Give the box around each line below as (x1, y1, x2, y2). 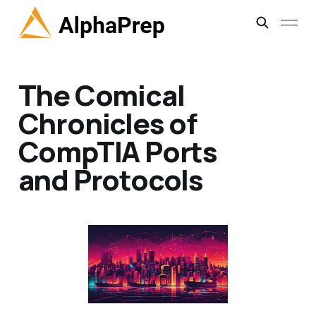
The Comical (18, 75, 185, 115)
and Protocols (18, 160, 204, 200)
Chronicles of (18, 104, 197, 143)
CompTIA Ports (18, 132, 218, 171)
